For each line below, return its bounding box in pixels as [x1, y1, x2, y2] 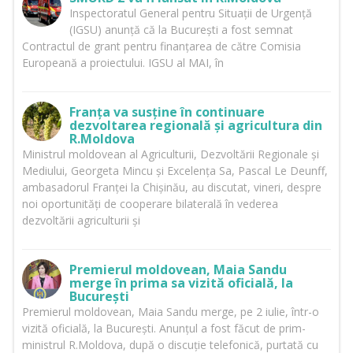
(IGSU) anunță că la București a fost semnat [69, 22, 293, 38]
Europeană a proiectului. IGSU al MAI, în [21, 55, 224, 71]
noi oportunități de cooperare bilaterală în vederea [21, 196, 278, 212]
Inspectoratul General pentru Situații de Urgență [69, 6, 312, 21]
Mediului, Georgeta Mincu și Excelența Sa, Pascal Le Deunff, [21, 163, 328, 179]
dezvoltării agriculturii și [21, 213, 140, 229]
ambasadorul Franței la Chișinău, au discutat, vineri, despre [21, 180, 321, 195]
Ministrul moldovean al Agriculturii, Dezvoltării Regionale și [21, 147, 319, 162]
